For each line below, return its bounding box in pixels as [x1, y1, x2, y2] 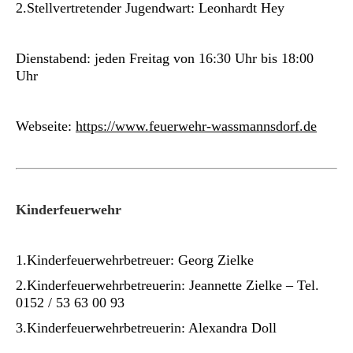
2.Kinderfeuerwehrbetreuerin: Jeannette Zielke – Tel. [16, 277, 319, 293]
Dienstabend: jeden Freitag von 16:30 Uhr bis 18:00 [16, 50, 314, 66]
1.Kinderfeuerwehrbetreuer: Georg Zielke [16, 252, 254, 268]
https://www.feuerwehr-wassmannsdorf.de [76, 118, 317, 134]
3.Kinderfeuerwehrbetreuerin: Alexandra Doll [16, 320, 277, 336]
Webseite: [16, 118, 76, 134]
